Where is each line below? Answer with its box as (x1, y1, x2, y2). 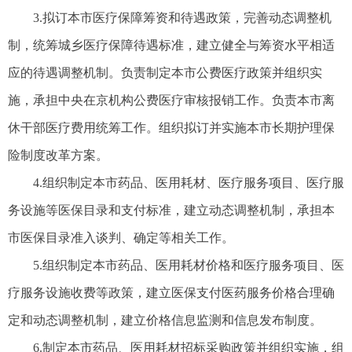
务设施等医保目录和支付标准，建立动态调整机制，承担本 (8, 203, 335, 218)
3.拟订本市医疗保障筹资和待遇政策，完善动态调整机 (33, 11, 332, 25)
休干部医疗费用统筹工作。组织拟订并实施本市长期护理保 (8, 121, 335, 135)
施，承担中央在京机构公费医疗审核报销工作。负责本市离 (8, 93, 335, 108)
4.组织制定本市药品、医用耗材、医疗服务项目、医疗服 (33, 176, 344, 190)
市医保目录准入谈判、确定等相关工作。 (8, 231, 234, 245)
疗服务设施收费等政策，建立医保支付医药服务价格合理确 (8, 286, 335, 300)
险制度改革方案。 (8, 148, 108, 163)
